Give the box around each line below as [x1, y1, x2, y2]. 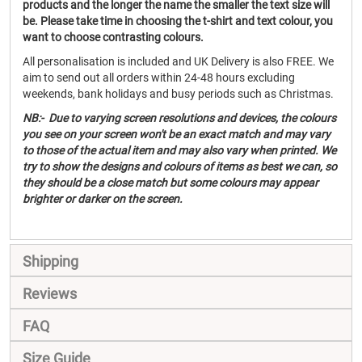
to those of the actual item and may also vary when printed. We [23, 144, 336, 157]
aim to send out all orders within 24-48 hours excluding [23, 71, 295, 84]
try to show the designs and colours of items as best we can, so [23, 160, 337, 173]
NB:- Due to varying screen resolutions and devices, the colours [23, 112, 336, 124]
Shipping [23, 253, 78, 270]
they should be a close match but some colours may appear [23, 176, 318, 189]
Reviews [23, 285, 77, 302]
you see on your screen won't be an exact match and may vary [23, 128, 330, 141]
